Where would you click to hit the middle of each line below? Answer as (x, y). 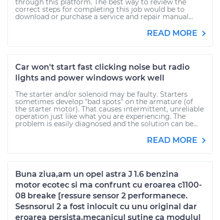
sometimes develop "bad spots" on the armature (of (104, 102)
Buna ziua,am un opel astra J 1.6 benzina (97, 174)
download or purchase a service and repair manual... (104, 17)
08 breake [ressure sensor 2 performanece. (101, 196)
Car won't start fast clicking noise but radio (102, 67)
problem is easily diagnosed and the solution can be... (107, 124)
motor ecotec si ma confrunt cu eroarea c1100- (109, 185)
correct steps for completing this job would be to (100, 9)
